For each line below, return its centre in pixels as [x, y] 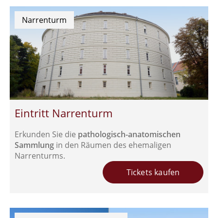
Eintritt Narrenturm [64, 113]
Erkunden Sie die [46, 134]
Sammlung [34, 145]
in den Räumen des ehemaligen [113, 145]
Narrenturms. [40, 155]
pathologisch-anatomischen [129, 134]
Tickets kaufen [153, 172]
